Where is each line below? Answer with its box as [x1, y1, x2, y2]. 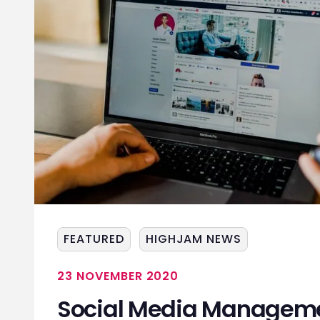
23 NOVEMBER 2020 [57, 268, 179, 284]
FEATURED [64, 231, 124, 247]
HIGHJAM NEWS [145, 231, 242, 247]
